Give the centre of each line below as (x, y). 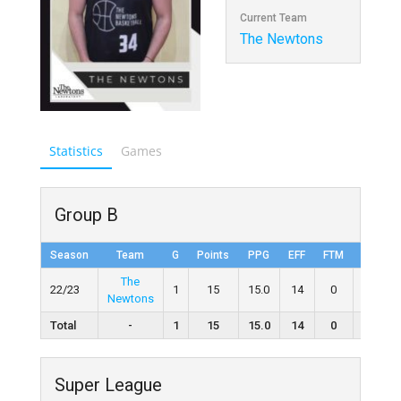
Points (213, 255)
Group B (86, 214)
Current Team (273, 18)
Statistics (76, 150)
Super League (108, 384)
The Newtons (281, 39)
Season (69, 255)
